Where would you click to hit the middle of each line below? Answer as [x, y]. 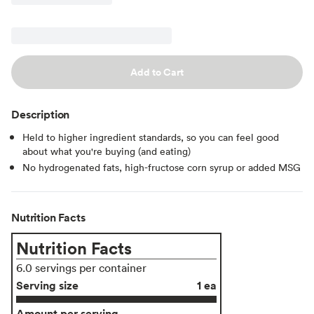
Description [41, 114]
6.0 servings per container [81, 267]
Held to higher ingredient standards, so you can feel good [151, 137]
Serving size [47, 285]
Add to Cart [157, 72]
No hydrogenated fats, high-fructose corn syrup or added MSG [162, 167]
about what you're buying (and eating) [107, 151]
